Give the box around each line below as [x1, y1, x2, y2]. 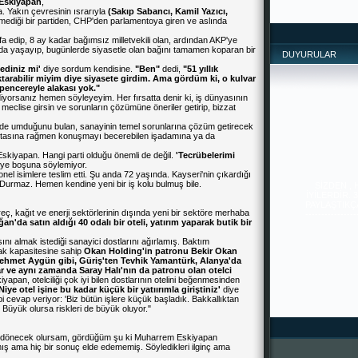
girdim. [121, 74, 150, 83]
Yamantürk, [150, 256, 197, 265]
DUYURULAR [282, 50, 336, 59]
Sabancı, [137, 6, 173, 16]
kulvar [230, 74, 256, 83]
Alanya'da [200, 256, 241, 265]
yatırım [150, 217, 179, 227]
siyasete [84, 74, 118, 83]
